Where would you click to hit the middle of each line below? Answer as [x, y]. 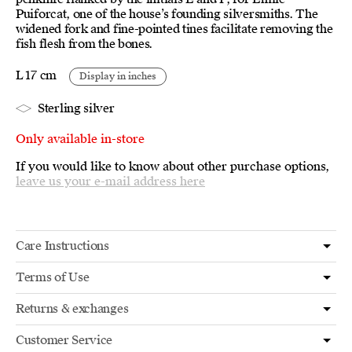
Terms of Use [53, 277]
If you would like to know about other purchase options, [172, 166]
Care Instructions [62, 246]
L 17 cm [36, 76]
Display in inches [117, 77]
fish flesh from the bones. [84, 44]
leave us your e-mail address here [110, 181]
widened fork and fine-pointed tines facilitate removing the [174, 29]
